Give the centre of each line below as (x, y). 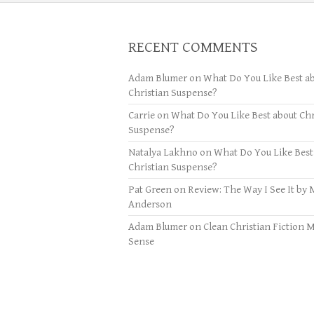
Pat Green (150, 190)
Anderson (150, 204)
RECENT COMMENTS (193, 47)
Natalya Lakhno (163, 152)
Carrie (142, 115)
